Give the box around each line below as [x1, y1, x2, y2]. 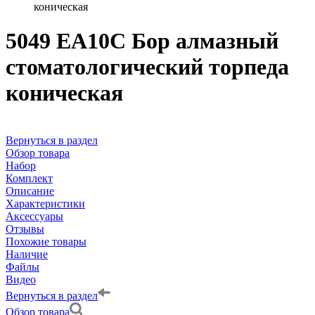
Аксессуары [6, 210, 63, 222]
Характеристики [6, 197, 85, 210]
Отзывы [6, 222, 44, 235]
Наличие [6, 247, 48, 260]
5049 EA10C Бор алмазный [6, 28, 278, 54]
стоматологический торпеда [6, 54, 289, 80]
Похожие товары [6, 235, 86, 247]
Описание [6, 184, 54, 197]
